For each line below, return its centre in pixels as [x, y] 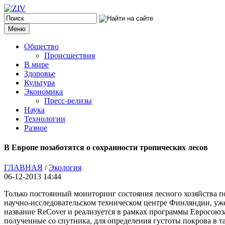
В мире [36, 65]
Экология [65, 167]
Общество [41, 46]
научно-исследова [35, 202]
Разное [36, 128]
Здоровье [40, 74]
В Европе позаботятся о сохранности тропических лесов [106, 148]
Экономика [43, 92]
